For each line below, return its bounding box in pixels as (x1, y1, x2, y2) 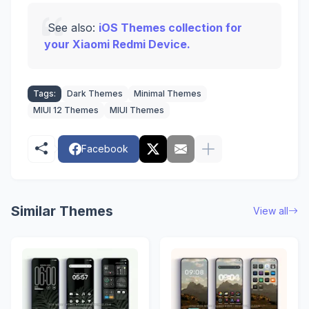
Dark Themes (67, 88, 123, 99)
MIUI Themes (110, 105, 164, 116)
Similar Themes (11, 203, 113, 220)
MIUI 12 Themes (33, 105, 99, 116)
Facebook (81, 143, 128, 155)
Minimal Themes (134, 88, 201, 99)
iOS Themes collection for (99, 21, 242, 35)
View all (253, 205, 288, 217)
